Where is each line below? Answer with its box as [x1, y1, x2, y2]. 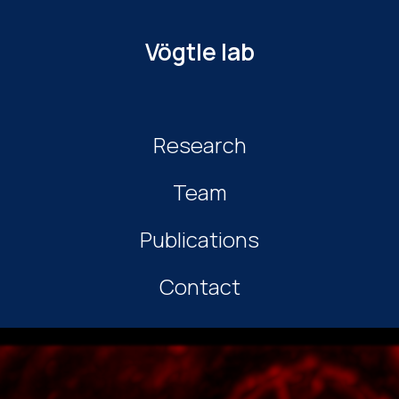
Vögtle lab [144, 36, 255, 68]
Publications [140, 224, 259, 254]
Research [152, 130, 247, 159]
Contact [159, 272, 240, 301]
